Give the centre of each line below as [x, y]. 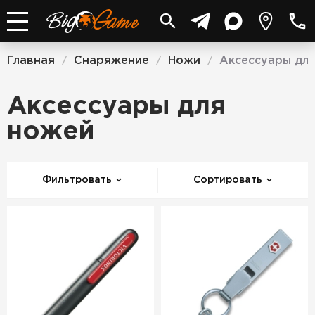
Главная [31, 61]
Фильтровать [77, 180]
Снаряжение [111, 61]
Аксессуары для [116, 107]
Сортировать [227, 180]
